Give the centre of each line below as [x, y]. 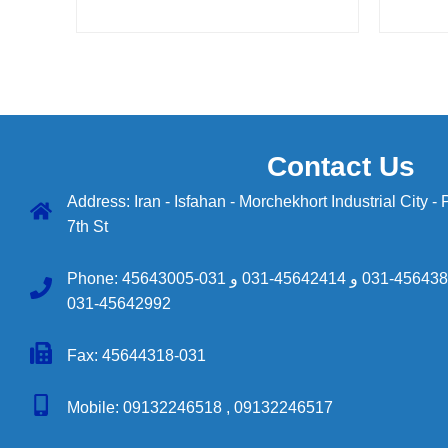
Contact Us [341, 167]
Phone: [94, 279]
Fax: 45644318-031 [136, 356]
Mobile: [94, 408]
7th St [87, 227]
